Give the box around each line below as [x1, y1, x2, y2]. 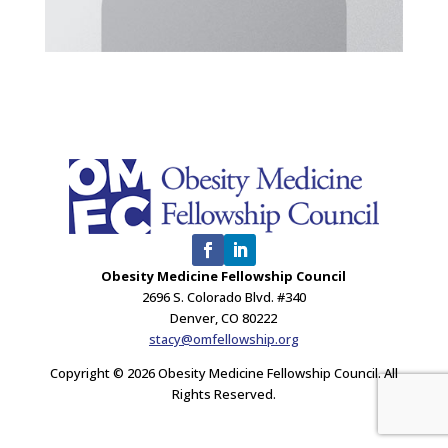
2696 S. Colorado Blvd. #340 [141, 287, 306, 306]
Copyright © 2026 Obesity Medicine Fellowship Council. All [49, 363, 398, 382]
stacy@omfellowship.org [148, 329, 299, 348]
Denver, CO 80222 [170, 308, 278, 327]
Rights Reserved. [171, 384, 276, 403]
